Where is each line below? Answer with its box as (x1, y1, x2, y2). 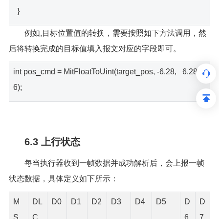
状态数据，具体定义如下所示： (8, 174, 118, 183)
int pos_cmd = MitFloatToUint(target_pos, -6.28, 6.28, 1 (13, 67, 206, 76)
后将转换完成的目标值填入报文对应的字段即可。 (8, 44, 181, 53)
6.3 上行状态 (24, 136, 80, 147)
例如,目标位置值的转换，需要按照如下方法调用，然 (24, 28, 206, 37)
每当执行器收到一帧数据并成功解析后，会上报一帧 (24, 158, 204, 167)
